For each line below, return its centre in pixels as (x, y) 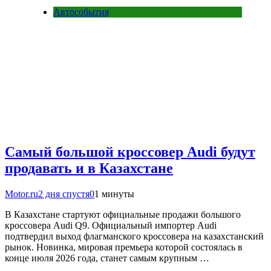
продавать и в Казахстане (89, 168)
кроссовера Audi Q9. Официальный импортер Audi (111, 226)
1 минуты (114, 194)
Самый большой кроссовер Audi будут (130, 152)
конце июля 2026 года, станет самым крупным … (107, 258)
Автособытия (81, 12)
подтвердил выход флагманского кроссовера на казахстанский (134, 237)
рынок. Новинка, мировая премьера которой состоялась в (124, 247)
